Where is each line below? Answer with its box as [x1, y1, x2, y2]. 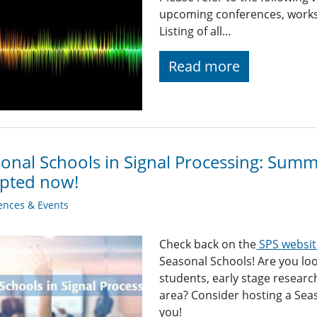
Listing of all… [159, 23, 232, 40]
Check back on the [159, 236, 257, 252]
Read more [168, 57, 241, 76]
